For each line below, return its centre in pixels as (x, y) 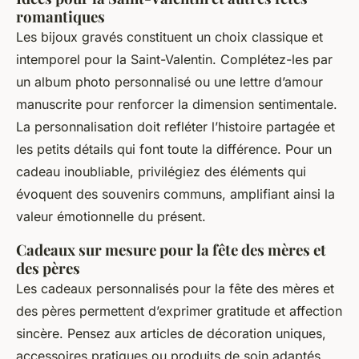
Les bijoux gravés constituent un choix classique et (169, 37)
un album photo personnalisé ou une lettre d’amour (169, 82)
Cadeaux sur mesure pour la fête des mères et (171, 250)
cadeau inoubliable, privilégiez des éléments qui (161, 172)
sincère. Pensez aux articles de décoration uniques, (171, 334)
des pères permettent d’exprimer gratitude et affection (179, 311)
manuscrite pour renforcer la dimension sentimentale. (177, 105)
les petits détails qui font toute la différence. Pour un (174, 149)
